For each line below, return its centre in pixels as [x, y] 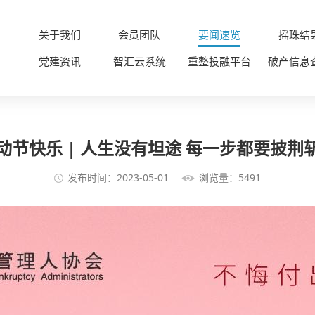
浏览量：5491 [230, 178]
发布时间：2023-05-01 [118, 178]
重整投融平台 [220, 61]
